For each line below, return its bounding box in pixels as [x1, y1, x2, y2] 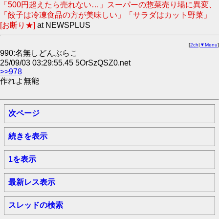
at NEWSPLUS [37, 21, 90, 29]
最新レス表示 [8, 178, 55, 186]
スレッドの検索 [8, 201, 63, 209]
